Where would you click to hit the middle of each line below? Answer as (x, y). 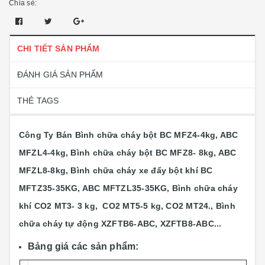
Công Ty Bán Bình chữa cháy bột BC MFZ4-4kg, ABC (129, 135)
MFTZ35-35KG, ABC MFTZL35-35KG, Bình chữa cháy (128, 188)
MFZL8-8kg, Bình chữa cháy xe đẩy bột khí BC (116, 170)
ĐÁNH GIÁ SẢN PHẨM (60, 75)
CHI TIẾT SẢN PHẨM (59, 49)
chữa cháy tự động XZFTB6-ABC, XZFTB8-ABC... (120, 224)
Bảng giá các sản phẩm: (83, 246)
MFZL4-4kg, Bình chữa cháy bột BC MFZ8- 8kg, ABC (128, 153)
